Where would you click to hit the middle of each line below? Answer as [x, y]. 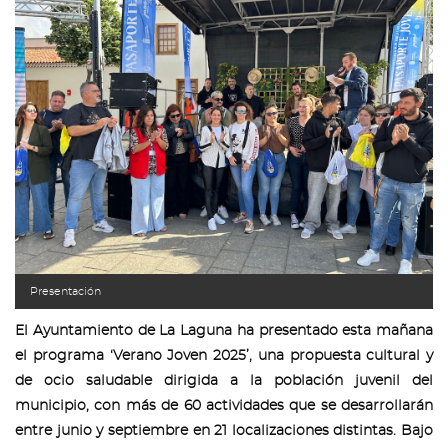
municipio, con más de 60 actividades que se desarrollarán [224, 406]
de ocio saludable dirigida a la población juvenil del [224, 381]
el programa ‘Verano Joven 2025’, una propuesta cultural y [224, 356]
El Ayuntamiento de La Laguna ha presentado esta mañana [224, 331]
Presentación [65, 291]
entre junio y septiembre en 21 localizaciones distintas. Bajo [224, 431]
